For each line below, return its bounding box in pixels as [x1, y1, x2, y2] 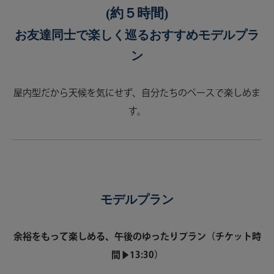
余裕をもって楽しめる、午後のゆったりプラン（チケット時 [13, 231, 261, 243]
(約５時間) [106, 6, 168, 21]
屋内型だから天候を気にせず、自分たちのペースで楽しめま [13, 87, 261, 100]
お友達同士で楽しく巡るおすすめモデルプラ [15, 28, 259, 42]
